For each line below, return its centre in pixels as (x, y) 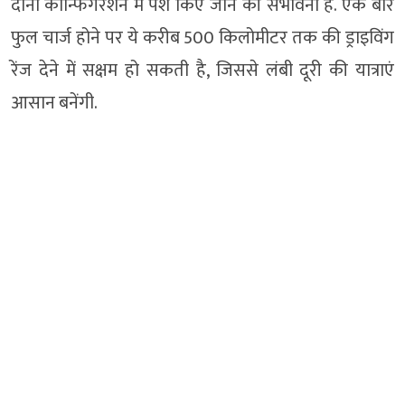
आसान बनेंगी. (54, 103)
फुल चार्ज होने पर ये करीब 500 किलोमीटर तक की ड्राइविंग (202, 38)
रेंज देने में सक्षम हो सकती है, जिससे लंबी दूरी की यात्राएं (202, 71)
